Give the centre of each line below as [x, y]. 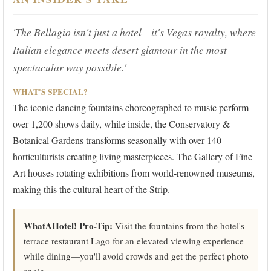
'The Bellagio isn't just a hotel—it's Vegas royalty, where [134, 32]
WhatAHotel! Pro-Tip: [68, 226]
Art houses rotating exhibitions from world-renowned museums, [134, 173]
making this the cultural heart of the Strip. [91, 189]
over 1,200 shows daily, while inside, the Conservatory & [121, 124]
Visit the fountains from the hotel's [178, 226]
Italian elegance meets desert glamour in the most [120, 50]
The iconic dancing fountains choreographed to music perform [131, 108]
